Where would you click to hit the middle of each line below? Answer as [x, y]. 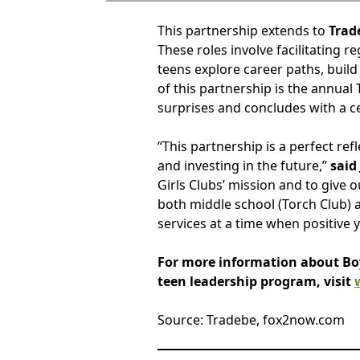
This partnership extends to [243, 31]
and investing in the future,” [243, 166]
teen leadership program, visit [256, 282]
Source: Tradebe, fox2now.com [251, 320]
